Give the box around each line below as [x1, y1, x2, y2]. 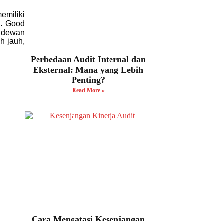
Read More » [72, 87, 105, 94]
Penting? [71, 75, 105, 85]
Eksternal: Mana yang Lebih [33, 65, 144, 75]
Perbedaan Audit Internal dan [31, 54, 146, 65]
